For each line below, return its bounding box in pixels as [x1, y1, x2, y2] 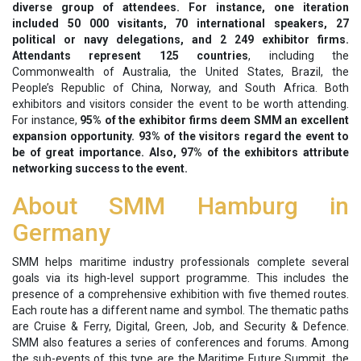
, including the [248, 48, 350, 62]
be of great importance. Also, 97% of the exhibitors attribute [12, 145, 349, 159]
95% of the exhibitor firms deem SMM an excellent [77, 113, 350, 127]
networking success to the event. [12, 161, 188, 175]
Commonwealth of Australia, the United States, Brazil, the [12, 64, 349, 78]
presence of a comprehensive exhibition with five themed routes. [12, 287, 349, 301]
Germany [12, 218, 110, 247]
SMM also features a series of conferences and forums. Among [12, 335, 349, 349]
